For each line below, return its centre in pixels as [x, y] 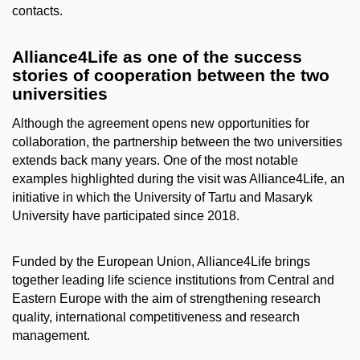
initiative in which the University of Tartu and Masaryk [162, 198]
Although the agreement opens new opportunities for [161, 124]
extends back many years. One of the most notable [155, 161]
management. [51, 336]
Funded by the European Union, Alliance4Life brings [161, 262]
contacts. [37, 11]
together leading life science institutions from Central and [173, 280]
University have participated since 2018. [126, 216]
